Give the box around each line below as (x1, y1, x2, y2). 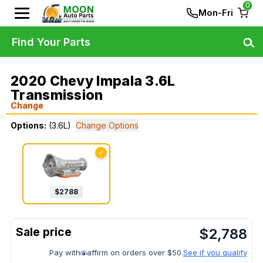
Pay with (49, 248, 80, 258)
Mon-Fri (198, 7, 233, 18)
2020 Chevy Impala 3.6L (11, 73, 176, 89)
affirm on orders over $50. (87, 248, 183, 258)
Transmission (11, 87, 103, 103)
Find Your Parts (12, 35, 90, 48)
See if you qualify (183, 248, 247, 258)
